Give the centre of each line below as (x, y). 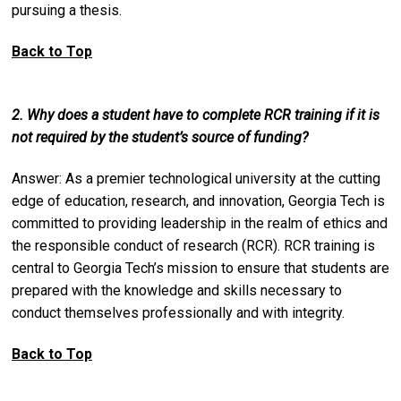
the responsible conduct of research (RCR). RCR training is (193, 245)
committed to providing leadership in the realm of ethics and (200, 223)
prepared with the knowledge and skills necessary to (177, 290)
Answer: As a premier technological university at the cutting (196, 178)
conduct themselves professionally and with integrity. (178, 312)
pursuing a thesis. (67, 11)
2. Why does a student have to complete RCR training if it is (196, 115)
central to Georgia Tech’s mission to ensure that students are (200, 268)
